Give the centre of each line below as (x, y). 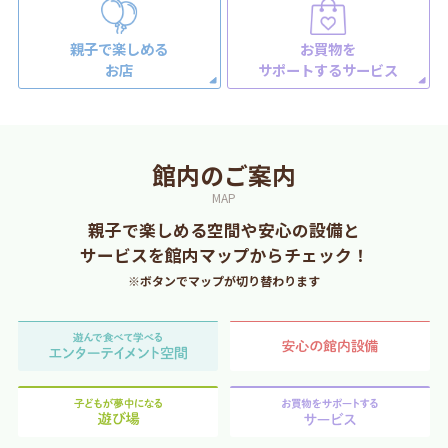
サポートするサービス (328, 69)
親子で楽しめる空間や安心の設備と (224, 229)
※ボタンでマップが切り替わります (224, 280)
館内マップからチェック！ (266, 254)
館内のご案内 (224, 174)
